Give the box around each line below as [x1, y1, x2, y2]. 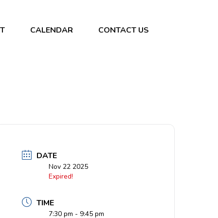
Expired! [49, 172, 73, 181]
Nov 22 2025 [49, 162, 89, 171]
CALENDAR [30, 25, 73, 36]
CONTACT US [98, 25, 149, 36]
